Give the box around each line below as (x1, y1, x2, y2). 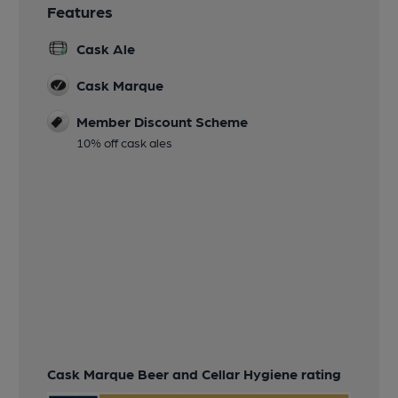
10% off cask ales (76, 135, 173, 150)
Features (47, 2, 114, 21)
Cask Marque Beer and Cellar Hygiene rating (47, 364, 342, 382)
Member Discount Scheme (76, 113, 249, 131)
